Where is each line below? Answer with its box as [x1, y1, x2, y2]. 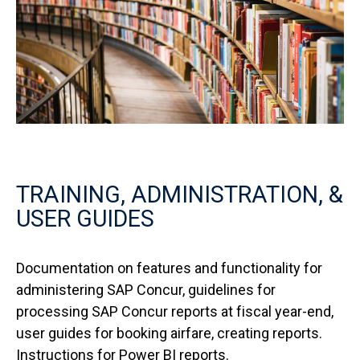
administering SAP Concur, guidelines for [16, 281, 276, 299]
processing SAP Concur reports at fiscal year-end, [16, 303, 333, 321]
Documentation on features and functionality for [16, 260, 322, 277]
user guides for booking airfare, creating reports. [16, 325, 322, 342]
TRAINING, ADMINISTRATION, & [16, 181, 343, 209]
